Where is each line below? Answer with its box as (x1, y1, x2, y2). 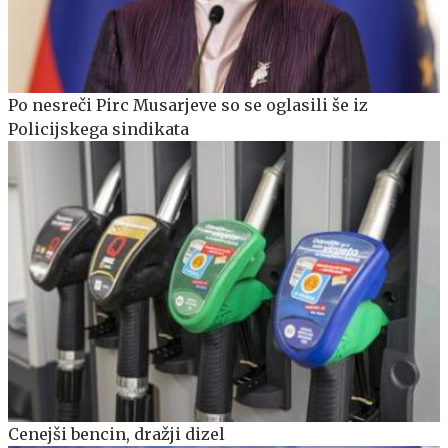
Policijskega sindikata (8, 119, 189, 140)
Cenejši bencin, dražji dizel (8, 424, 225, 445)
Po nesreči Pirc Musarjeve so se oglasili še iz (8, 95, 368, 116)
